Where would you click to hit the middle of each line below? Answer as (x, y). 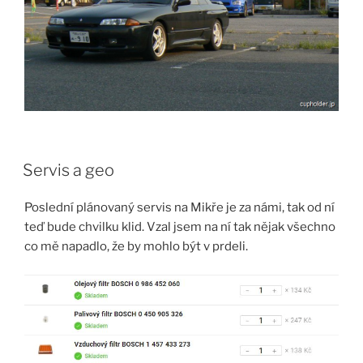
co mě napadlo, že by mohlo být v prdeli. (136, 247)
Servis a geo (68, 171)
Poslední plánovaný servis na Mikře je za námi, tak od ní (179, 208)
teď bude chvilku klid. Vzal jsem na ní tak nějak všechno (180, 227)
